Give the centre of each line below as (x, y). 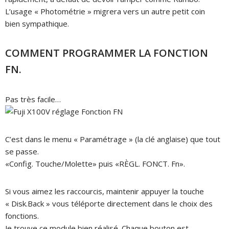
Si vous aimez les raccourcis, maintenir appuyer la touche (105, 191)
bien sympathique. (37, 23)
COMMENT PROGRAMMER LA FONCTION (107, 53)
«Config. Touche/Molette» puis (60, 163)
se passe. (22, 151)
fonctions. (22, 215)
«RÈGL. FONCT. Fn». (150, 163)
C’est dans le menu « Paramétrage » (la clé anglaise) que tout (113, 139)
